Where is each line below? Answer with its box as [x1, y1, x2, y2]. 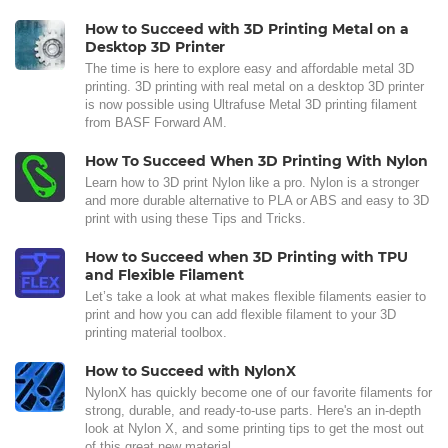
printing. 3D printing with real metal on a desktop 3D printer [85, 79, 424, 94]
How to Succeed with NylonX [85, 362, 297, 380]
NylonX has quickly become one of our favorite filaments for [85, 385, 432, 400]
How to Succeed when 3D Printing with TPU [85, 248, 408, 266]
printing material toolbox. [85, 325, 227, 340]
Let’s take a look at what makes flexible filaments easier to [85, 289, 426, 304]
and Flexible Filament [85, 266, 245, 284]
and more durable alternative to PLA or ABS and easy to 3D [85, 193, 429, 208]
